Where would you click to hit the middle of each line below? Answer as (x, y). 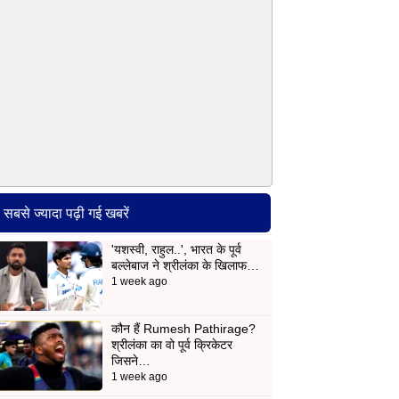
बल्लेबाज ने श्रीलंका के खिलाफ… (185, 266)
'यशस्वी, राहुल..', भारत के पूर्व (176, 250)
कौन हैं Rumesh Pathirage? (183, 329)
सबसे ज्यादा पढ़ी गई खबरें (66, 213)
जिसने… (130, 361)
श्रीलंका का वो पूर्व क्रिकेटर (171, 345)
